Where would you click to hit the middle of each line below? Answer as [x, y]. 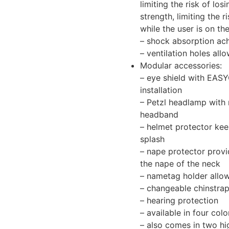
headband [159, 115]
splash [152, 139]
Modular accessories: [181, 66]
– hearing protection [179, 201]
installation [161, 90]
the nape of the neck [180, 164]
